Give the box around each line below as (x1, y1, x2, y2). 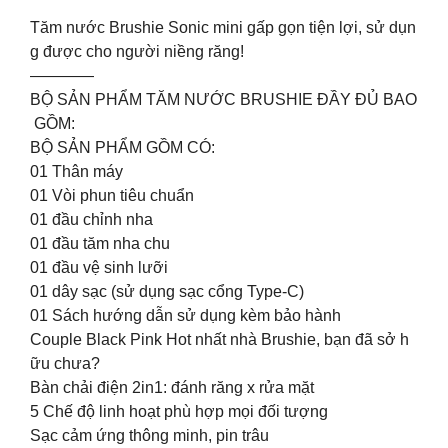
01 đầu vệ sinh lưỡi (30, 258, 168, 276)
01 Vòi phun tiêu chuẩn (30, 186, 194, 204)
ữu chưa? (30, 354, 100, 372)
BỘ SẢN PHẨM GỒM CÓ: (30, 138, 215, 156)
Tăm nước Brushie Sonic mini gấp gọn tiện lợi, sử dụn (30, 18, 416, 36)
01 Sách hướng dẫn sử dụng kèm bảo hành (30, 306, 341, 324)
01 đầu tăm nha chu (30, 234, 170, 252)
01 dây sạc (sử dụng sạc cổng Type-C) (30, 282, 304, 300)
